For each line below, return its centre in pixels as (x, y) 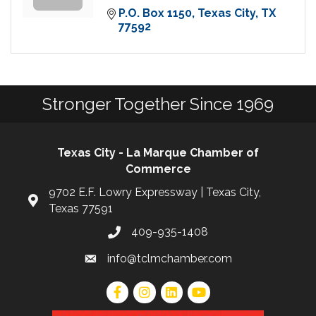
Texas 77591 (81, 209)
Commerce (158, 169)
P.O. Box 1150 (155, 13)
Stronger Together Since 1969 (158, 104)
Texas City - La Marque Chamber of (158, 153)
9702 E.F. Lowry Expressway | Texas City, (155, 193)
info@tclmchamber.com (170, 259)
